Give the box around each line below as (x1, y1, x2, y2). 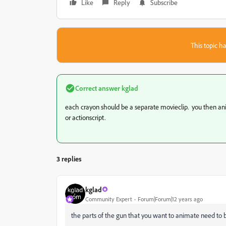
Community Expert (85, 195, 132, 203)
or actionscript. (65, 113, 105, 122)
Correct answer (75, 84, 120, 93)
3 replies (56, 154, 82, 163)
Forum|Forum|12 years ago (138, 195, 203, 203)
